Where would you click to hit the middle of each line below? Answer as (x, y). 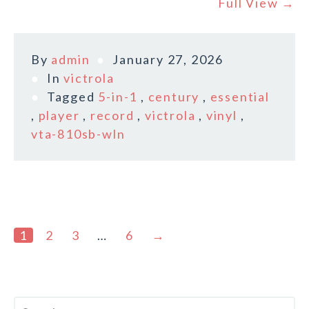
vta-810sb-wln (78, 134)
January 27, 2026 (168, 60)
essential (240, 97)
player (59, 116)
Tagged (72, 97)
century (174, 97)
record (112, 116)
